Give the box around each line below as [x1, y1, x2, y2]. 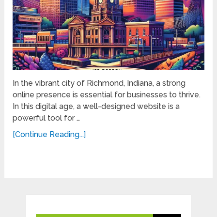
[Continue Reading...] [13, 129, 86, 139]
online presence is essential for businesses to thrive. [13, 90, 201, 99]
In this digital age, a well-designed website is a [13, 101, 180, 111]
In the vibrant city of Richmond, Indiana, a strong [13, 78, 186, 88]
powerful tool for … [13, 113, 80, 123]
